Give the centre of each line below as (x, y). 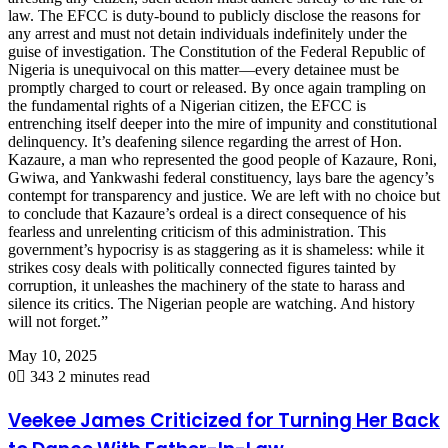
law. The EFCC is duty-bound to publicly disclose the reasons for (214, 15)
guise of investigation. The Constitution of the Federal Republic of (216, 51)
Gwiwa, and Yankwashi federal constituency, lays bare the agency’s (221, 177)
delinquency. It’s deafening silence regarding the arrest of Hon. (205, 141)
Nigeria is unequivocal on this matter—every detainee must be (203, 69)
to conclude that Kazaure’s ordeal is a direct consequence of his (207, 213)
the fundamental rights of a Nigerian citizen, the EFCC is (187, 105)
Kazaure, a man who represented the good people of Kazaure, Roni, (222, 159)
